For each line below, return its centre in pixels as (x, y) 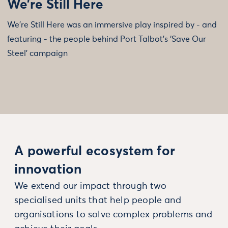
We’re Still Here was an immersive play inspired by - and (112, 25)
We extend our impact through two (90, 186)
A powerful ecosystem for (95, 151)
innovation (48, 170)
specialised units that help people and (98, 200)
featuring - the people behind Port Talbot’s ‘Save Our (107, 39)
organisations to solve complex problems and (113, 215)
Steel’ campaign (37, 53)
